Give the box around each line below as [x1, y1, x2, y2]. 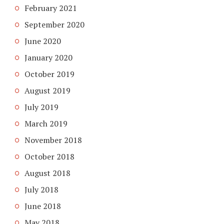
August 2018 [24, 167, 70, 178]
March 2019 [24, 117, 67, 129]
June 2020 [24, 35, 61, 46]
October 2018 [24, 150, 74, 162]
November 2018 [24, 134, 82, 145]
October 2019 [24, 68, 74, 79]
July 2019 [24, 101, 58, 112]
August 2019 [24, 84, 70, 96]
